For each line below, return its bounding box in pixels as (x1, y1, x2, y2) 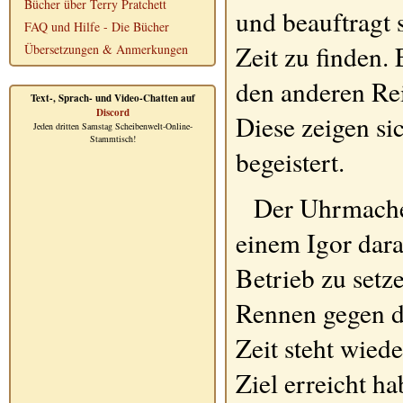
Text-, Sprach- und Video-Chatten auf (30, 91, 195, 105)
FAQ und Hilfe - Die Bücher (24, 18, 169, 35)
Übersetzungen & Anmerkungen (24, 40, 188, 58)
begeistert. (236, 144, 345, 179)
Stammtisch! (89, 132, 136, 145)
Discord (95, 105, 130, 120)
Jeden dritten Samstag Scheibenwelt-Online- (32, 120, 193, 132)
